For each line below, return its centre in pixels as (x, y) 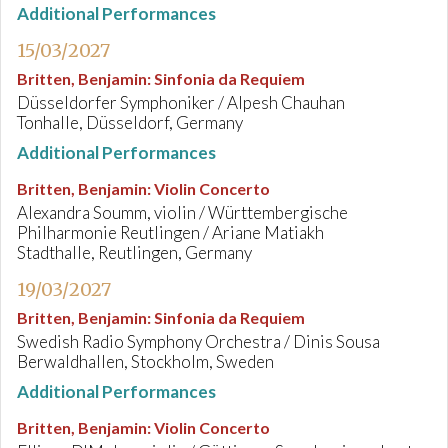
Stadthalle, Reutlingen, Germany (134, 252)
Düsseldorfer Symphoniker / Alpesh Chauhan (181, 102)
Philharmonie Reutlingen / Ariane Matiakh (170, 232)
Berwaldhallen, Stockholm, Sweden (145, 361)
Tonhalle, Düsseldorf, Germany (130, 122)
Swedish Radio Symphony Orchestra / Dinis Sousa (198, 341)
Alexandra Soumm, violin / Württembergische (182, 212)
